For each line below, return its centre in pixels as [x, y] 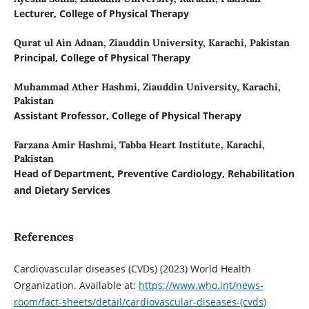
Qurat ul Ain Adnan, [61, 43]
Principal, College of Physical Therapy [102, 58]
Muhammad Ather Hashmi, [78, 87]
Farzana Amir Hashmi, [66, 145]
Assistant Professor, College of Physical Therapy [127, 116]
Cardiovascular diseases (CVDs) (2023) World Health [132, 269]
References [43, 237]
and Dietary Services [62, 190]
